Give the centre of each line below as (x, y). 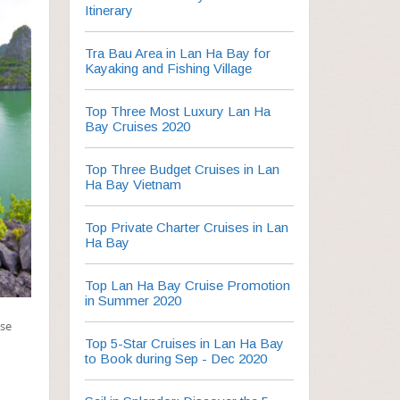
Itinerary (109, 10)
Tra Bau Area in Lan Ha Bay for (178, 53)
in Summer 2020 (133, 300)
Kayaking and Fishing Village (169, 68)
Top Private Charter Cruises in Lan (187, 227)
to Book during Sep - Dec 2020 (176, 358)
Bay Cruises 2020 (138, 126)
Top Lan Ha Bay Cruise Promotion (188, 285)
